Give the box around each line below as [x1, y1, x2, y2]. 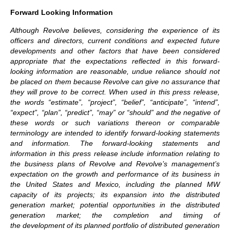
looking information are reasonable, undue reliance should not [10, 67, 220, 75]
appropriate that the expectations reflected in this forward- [10, 56, 220, 65]
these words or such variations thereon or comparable [10, 118, 220, 127]
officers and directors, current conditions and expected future [10, 36, 220, 45]
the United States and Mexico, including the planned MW [10, 180, 220, 188]
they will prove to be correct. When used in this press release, [10, 87, 220, 96]
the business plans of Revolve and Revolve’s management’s [10, 159, 220, 168]
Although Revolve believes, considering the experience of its [10, 26, 220, 34]
